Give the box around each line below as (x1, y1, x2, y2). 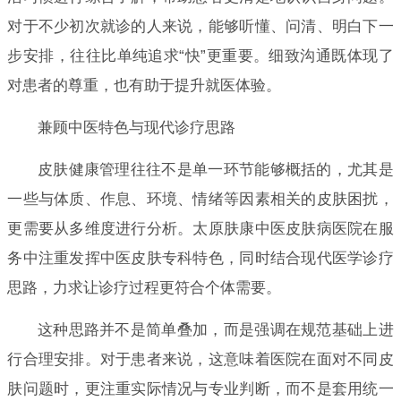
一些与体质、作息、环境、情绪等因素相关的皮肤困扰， (7, 190, 394, 208)
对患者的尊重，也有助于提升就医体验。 (7, 76, 282, 94)
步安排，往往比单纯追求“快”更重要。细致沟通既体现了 (7, 47, 394, 64)
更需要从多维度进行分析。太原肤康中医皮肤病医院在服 (7, 219, 394, 237)
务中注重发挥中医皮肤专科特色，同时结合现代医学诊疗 (7, 249, 394, 267)
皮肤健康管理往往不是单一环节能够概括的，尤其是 (37, 160, 394, 178)
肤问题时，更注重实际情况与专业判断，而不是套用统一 (7, 380, 394, 397)
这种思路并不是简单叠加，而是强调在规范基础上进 (37, 320, 394, 338)
